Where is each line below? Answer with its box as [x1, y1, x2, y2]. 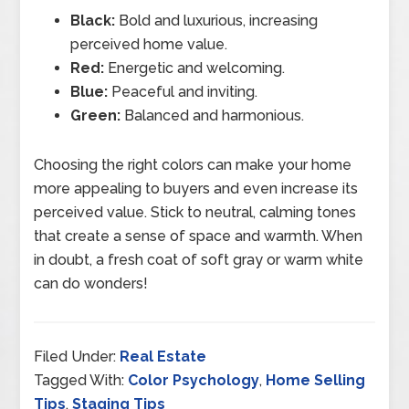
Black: [70, 11, 116, 29]
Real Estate [120, 347, 207, 365]
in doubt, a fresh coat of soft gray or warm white [34, 250, 364, 268]
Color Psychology [128, 371, 260, 389]
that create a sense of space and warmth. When [34, 226, 363, 245]
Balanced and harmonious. [121, 106, 305, 124]
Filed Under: [34, 347, 121, 365]
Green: [70, 106, 121, 124]
